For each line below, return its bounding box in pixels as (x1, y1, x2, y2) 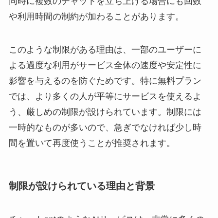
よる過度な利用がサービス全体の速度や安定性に (8, 60, 201, 70)
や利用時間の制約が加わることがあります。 (8, 11, 184, 21)
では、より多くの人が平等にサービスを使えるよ (8, 91, 201, 101)
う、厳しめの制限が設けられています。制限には (8, 107, 201, 117)
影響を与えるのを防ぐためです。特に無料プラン (8, 75, 201, 86)
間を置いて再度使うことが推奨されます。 (8, 138, 175, 148)
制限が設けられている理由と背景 (8, 180, 155, 191)
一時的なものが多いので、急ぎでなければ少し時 (8, 122, 201, 132)
